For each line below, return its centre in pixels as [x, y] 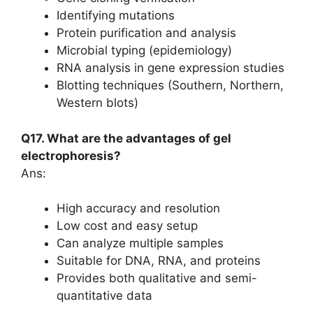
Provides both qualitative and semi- [157, 278]
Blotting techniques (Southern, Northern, [170, 85]
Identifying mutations [116, 15]
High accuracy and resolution [138, 208]
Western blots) [97, 103]
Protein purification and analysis [146, 33]
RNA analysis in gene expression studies [170, 68]
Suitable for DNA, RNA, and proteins [159, 261]
